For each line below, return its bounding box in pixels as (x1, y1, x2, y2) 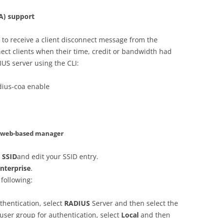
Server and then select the (90, 198, 178, 208)
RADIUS (64, 198, 90, 208)
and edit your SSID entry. (17, 151, 98, 161)
